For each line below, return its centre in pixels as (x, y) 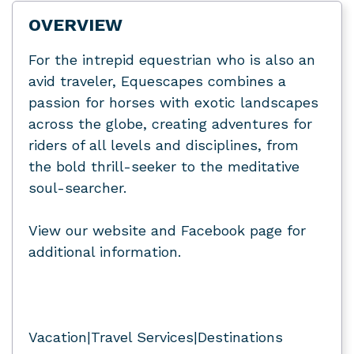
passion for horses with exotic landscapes (173, 102)
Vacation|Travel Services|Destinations (156, 337)
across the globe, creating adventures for (170, 124)
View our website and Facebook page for (167, 230)
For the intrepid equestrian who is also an (172, 60)
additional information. (105, 252)
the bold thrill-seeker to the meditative (164, 166)
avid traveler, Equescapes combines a (157, 81)
